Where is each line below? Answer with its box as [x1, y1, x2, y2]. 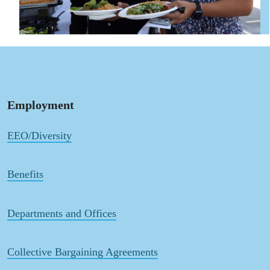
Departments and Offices [7, 207, 116, 219]
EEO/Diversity [7, 130, 72, 142]
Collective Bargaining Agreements [7, 245, 158, 258]
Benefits [7, 168, 43, 181]
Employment [7, 98, 74, 111]
